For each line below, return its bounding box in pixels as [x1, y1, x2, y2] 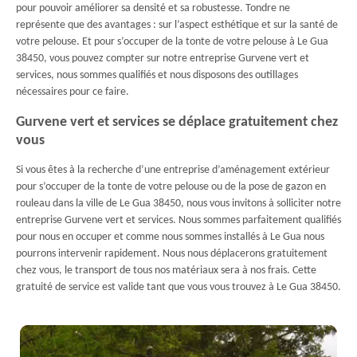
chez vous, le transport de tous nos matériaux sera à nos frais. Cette [16, 265, 316, 277]
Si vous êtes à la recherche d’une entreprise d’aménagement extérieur [16, 164, 330, 176]
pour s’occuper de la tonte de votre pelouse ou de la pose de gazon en [16, 181, 326, 193]
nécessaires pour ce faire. [16, 86, 129, 98]
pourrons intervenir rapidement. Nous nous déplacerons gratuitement [16, 248, 328, 260]
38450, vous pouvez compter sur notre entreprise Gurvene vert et [16, 53, 309, 65]
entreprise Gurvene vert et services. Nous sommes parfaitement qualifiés [16, 214, 341, 226]
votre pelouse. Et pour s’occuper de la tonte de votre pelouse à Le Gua [16, 36, 328, 48]
